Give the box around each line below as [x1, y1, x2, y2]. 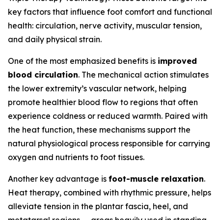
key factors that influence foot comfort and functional [8, 7, 212, 17]
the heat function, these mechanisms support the [8, 125, 191, 135]
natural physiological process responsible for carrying [8, 138, 210, 149]
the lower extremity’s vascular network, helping [8, 83, 187, 94]
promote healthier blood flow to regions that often [8, 97, 198, 108]
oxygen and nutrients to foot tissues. [8, 152, 144, 163]
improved [158, 56, 197, 66]
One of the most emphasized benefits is [8, 56, 158, 66]
